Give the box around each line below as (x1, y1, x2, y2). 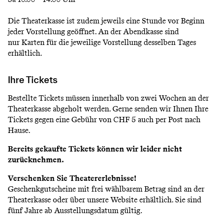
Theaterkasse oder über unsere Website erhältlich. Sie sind (8, 194, 201, 205)
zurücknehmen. (8, 153, 64, 165)
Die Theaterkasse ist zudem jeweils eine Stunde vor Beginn (8, 15, 204, 26)
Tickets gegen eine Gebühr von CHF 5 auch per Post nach (8, 113, 200, 125)
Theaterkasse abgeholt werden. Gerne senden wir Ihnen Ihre (8, 103, 208, 114)
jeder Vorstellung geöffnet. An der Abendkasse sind (8, 25, 179, 37)
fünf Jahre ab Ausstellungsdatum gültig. (8, 204, 142, 216)
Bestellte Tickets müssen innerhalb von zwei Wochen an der (8, 92, 209, 104)
